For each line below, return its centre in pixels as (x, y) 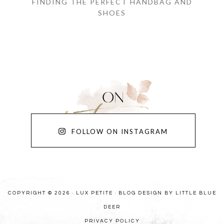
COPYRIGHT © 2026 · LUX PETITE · (63, 193)
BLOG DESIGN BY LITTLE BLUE (167, 193)
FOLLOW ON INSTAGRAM (119, 131)
